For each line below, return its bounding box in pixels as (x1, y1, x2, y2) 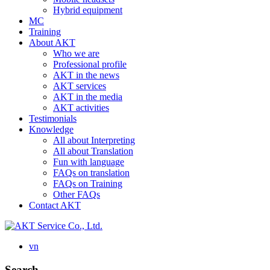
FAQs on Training (53, 178, 122, 189)
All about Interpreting (53, 135, 135, 145)
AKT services (53, 81, 106, 91)
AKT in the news (53, 70, 119, 80)
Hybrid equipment (53, 5, 122, 15)
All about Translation (53, 146, 133, 156)
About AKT (29, 37, 75, 48)
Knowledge (29, 124, 74, 134)
